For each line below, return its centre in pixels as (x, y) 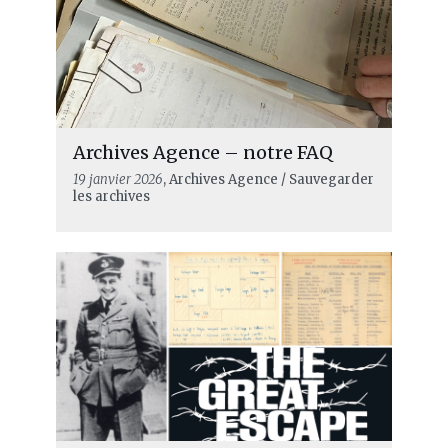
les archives (111, 197)
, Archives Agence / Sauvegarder (268, 180)
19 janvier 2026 (117, 180)
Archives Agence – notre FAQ (202, 153)
